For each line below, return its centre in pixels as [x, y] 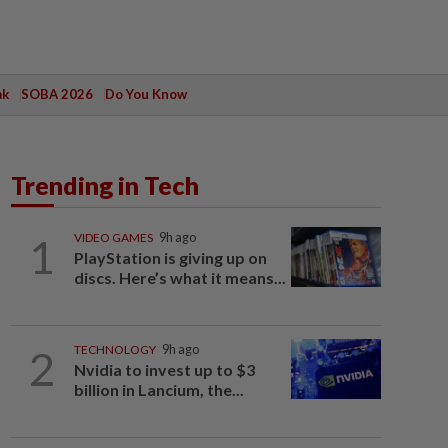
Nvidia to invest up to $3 [164, 369]
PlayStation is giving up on [170, 257]
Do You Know [145, 94]
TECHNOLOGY [114, 349]
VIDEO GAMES [113, 237]
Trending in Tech [105, 185]
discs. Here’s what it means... [179, 277]
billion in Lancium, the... [158, 389]
